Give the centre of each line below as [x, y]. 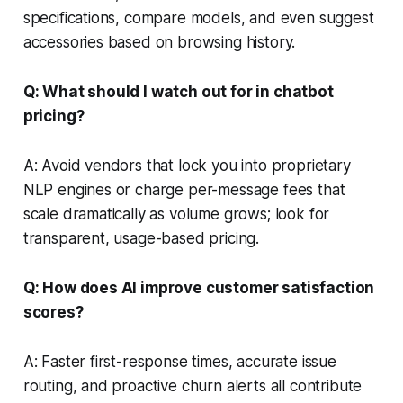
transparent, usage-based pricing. [141, 238]
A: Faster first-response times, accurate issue [179, 361]
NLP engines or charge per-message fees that [184, 189]
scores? [53, 312]
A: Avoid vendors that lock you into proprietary [187, 165]
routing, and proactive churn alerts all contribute [193, 385]
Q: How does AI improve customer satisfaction [199, 287]
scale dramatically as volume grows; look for [176, 214]
